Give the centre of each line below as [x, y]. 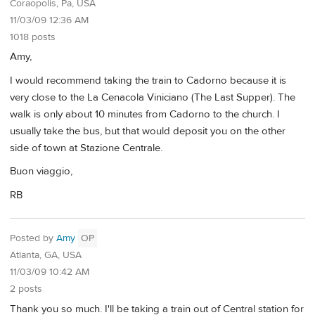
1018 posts [33, 37]
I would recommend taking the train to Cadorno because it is [148, 80]
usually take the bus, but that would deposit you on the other [148, 131]
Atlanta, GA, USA [46, 256]
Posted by [33, 239]
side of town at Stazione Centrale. [86, 148]
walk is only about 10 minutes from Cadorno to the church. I [145, 114]
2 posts [26, 289]
